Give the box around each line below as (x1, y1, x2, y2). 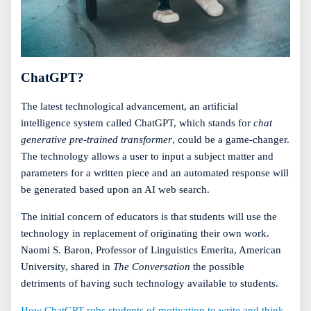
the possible (193, 260, 244, 272)
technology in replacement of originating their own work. (21, 227, 269, 239)
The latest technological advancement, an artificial (21, 100, 238, 112)
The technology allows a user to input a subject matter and (21, 150, 274, 162)
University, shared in (21, 260, 113, 272)
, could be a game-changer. (172, 133, 289, 145)
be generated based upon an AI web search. (21, 183, 210, 195)
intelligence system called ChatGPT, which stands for (21, 117, 253, 128)
